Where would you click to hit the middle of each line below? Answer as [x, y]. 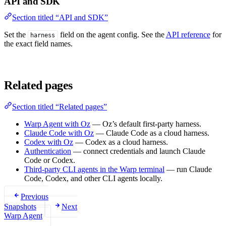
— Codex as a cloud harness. [121, 142]
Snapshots [20, 206]
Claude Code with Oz [59, 133]
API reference [188, 34]
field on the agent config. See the [112, 34]
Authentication [48, 151]
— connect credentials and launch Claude [138, 151]
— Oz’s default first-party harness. [146, 124]
